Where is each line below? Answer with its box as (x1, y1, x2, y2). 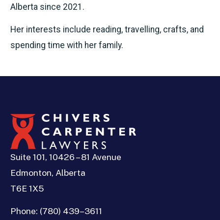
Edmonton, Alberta (10, 167, 85, 178)
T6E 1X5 (10, 183, 44, 194)
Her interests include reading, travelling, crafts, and (10, 25, 204, 35)
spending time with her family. (10, 40, 123, 51)
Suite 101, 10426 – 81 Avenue (10, 152, 121, 163)
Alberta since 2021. (10, 2, 84, 12)
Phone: (10, 206, 40, 217)
